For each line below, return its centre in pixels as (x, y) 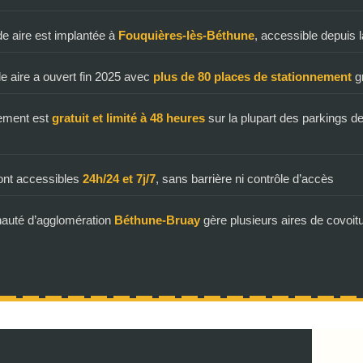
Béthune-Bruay (157, 220)
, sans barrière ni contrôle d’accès (245, 178)
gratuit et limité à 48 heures (128, 117)
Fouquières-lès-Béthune (186, 35)
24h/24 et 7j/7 (119, 178)
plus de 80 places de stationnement (252, 76)
